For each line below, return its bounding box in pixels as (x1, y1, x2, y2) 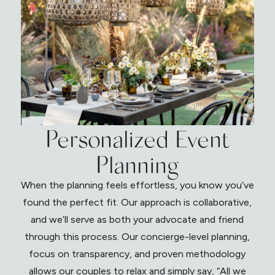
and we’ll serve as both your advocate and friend (31, 214, 244, 226)
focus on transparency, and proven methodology (29, 248, 246, 260)
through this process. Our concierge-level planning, (25, 231, 250, 243)
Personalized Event (45, 124, 230, 153)
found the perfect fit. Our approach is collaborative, (23, 196, 252, 209)
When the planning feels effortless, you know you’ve (20, 179, 254, 192)
